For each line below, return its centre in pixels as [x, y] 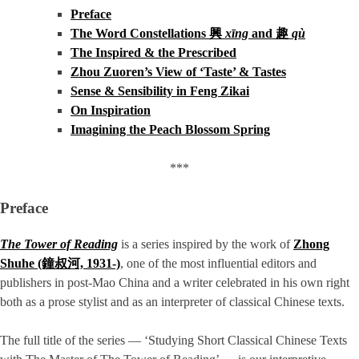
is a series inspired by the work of [206, 244]
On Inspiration [111, 111]
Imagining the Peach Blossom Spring [170, 130]
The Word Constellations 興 [148, 34]
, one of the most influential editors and [218, 264]
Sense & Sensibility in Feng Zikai [160, 91]
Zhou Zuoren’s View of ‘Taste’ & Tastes [178, 72]
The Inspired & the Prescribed [153, 53]
